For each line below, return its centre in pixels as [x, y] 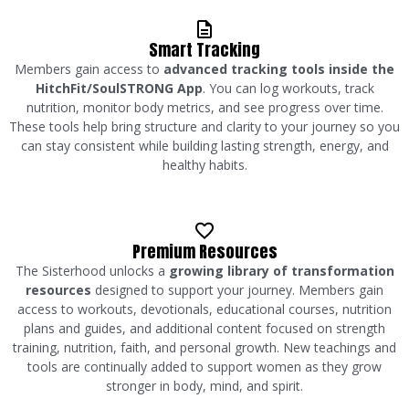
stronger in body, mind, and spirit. [204, 385]
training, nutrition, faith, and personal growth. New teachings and [204, 347]
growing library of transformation [281, 270]
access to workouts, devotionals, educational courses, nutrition [204, 309]
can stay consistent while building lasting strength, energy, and [204, 145]
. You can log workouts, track [288, 88]
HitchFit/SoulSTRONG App [119, 88]
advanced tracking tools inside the [279, 68]
